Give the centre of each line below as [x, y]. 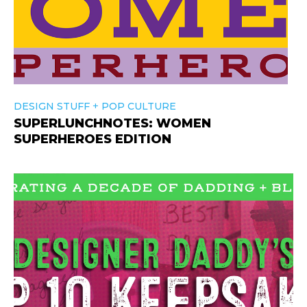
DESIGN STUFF [52, 106]
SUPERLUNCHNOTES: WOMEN [112, 123]
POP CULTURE [139, 106]
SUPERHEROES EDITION [93, 139]
